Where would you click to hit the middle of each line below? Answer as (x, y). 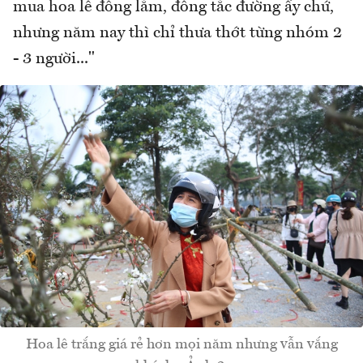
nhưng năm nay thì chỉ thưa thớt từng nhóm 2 (177, 34)
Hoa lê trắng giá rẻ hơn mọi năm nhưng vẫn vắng (181, 345)
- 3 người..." (54, 60)
